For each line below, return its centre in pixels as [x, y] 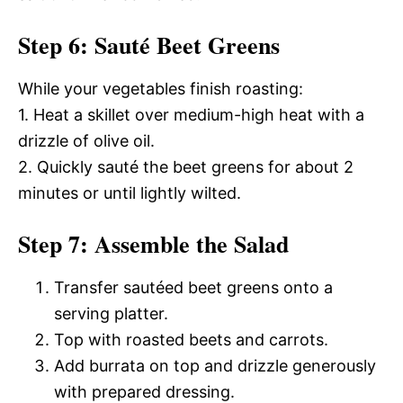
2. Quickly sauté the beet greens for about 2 [186, 167]
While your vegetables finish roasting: [161, 89]
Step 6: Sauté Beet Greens [149, 45]
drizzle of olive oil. [86, 141]
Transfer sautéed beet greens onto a [193, 287]
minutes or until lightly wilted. [130, 193]
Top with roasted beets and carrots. [191, 340]
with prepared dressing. [144, 392]
